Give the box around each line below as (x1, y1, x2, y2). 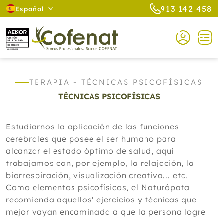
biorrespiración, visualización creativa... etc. (6, 170, 188, 180)
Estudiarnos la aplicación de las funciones (6, 122, 179, 131)
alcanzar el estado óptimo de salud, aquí (6, 146, 174, 156)
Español (16, 4, 45, 13)
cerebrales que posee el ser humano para (6, 134, 176, 144)
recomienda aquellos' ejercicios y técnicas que (6, 195, 197, 204)
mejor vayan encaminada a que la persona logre (6, 207, 206, 217)
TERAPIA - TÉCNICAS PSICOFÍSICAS (29, 77, 203, 87)
